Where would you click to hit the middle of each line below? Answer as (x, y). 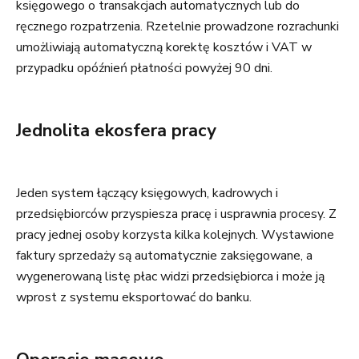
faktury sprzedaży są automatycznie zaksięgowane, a (164, 256)
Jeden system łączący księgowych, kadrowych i (147, 193)
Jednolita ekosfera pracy (116, 131)
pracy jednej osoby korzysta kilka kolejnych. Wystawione (175, 235)
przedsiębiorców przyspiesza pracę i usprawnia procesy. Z (176, 214)
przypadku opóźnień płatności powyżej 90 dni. (144, 68)
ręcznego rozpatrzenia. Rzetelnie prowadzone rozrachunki (177, 26)
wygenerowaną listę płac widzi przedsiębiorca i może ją (170, 276)
